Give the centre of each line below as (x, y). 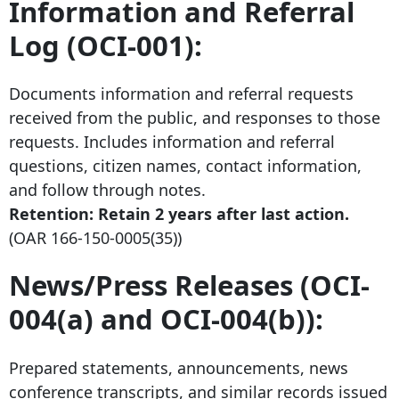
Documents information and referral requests (181, 94)
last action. (303, 214)
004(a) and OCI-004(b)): (166, 319)
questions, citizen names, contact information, (185, 166)
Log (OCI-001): (106, 45)
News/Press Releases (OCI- (189, 285)
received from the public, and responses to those (195, 118)
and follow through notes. (107, 190)
